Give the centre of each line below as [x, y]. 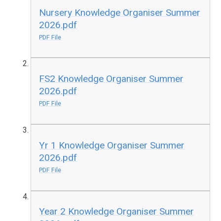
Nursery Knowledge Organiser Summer [120, 12]
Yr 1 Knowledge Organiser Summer [112, 145]
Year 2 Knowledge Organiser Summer [117, 212]
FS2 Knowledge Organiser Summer [111, 79]
